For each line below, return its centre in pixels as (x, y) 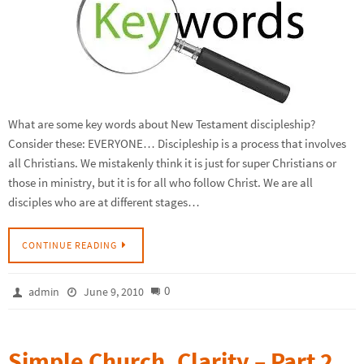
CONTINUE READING (69, 245)
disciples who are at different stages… (104, 202)
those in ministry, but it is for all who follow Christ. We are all (160, 183)
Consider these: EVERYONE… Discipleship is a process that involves (177, 144)
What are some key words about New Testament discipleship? (162, 124)
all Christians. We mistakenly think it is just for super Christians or (172, 163)
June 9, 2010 (113, 291)
